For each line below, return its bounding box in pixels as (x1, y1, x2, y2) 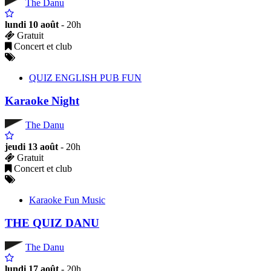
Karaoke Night (5, 94, 79, 108)
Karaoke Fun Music (29, 194, 105, 205)
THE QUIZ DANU (5, 217, 99, 230)
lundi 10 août (5, 19, 59, 30)
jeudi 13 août (5, 141, 58, 152)
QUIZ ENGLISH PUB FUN (29, 72, 142, 83)
